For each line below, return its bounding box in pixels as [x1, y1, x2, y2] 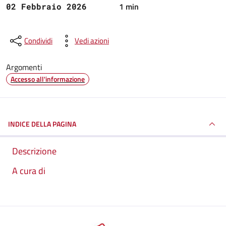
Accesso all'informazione [11, 74, 85, 84]
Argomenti [6, 61, 42, 73]
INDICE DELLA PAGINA [8, 119, 76, 129]
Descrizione [12, 144, 56, 158]
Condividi [24, 35, 52, 46]
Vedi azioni [75, 35, 109, 46]
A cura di [12, 164, 45, 178]
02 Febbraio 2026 [6, 1, 87, 12]
